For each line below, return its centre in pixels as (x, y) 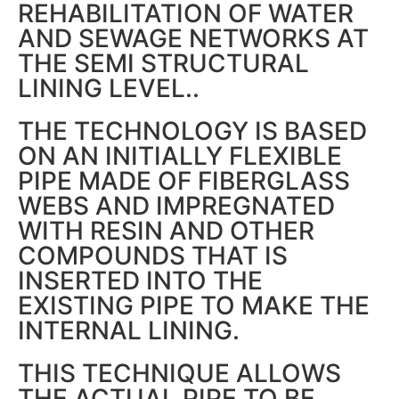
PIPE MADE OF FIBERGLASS (184, 181)
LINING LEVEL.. (109, 88)
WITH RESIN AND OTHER (166, 231)
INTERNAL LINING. (129, 330)
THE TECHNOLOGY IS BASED (192, 131)
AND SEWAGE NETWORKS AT (193, 38)
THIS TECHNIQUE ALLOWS (179, 373)
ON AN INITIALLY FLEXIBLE (180, 156)
